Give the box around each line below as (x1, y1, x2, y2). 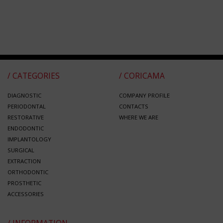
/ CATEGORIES (7, 71, 60, 82)
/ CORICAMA (119, 71, 165, 82)
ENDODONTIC (7, 124, 44, 132)
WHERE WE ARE (119, 113, 158, 121)
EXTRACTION (7, 157, 41, 165)
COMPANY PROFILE (119, 92, 170, 100)
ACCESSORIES (7, 190, 44, 198)
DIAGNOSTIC (7, 92, 41, 100)
